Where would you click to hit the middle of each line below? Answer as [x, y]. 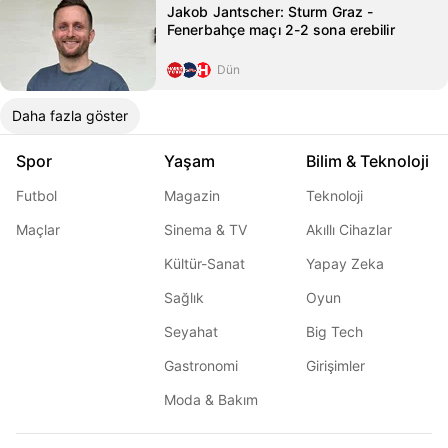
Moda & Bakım [211, 399]
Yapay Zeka [345, 263]
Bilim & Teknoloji [367, 161]
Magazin [192, 195]
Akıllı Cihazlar [349, 229]
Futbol [36, 195]
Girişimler [335, 365]
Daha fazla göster [70, 115]
